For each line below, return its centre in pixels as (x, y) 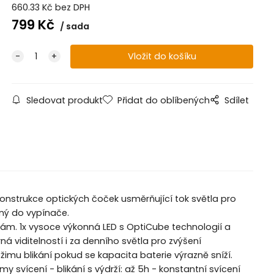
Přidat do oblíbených (163, 100)
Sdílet (236, 100)
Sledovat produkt (64, 100)
